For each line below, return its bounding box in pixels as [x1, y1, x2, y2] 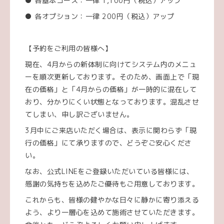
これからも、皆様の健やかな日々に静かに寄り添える [25, 195, 199, 205]
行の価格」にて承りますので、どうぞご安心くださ [25, 138, 192, 148]
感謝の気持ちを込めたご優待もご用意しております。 [25, 179, 199, 189]
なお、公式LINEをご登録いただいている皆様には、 [25, 166, 194, 176]
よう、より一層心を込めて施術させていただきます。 [25, 207, 199, 217]
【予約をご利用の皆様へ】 [25, 43, 112, 53]
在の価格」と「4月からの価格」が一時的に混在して [25, 84, 196, 94]
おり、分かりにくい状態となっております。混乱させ [25, 97, 199, 107]
